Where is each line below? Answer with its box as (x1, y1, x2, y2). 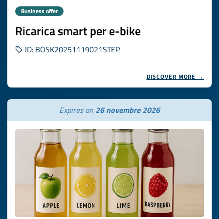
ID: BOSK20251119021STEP (23, 44, 120, 55)
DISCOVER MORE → (146, 72, 204, 81)
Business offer (21, 6, 58, 16)
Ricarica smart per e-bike (15, 22, 141, 40)
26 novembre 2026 (95, 104, 160, 116)
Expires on (59, 104, 95, 116)
